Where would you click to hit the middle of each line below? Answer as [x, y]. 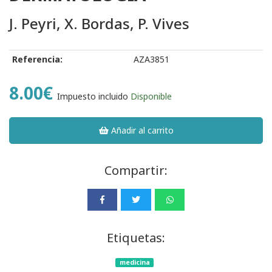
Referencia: [37, 59]
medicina [134, 263]
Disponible [151, 97]
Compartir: [136, 171]
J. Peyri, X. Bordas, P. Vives [99, 24]
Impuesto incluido [93, 97]
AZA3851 [151, 59]
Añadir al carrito [141, 131]
